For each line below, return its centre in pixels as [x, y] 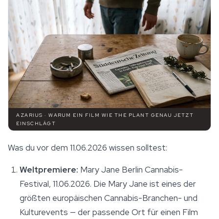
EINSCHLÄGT [36, 124]
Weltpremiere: [49, 170]
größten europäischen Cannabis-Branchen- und [109, 198]
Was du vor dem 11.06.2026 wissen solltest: [88, 148]
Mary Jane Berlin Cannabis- [131, 170]
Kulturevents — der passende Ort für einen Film [109, 212]
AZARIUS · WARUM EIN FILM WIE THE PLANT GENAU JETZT [105, 115]
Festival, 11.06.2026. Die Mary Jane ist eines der [108, 184]
